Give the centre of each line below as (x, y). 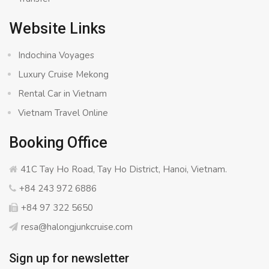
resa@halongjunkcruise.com (77, 227)
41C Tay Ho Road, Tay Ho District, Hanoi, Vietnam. (124, 169)
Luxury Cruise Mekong (63, 74)
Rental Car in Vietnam (62, 93)
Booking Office (58, 142)
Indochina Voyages (56, 55)
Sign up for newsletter (69, 258)
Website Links (57, 28)
